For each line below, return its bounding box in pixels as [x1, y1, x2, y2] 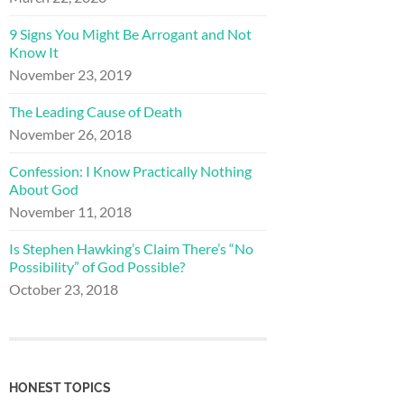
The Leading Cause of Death [9, 103, 182, 121]
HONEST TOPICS [9, 380, 111, 396]
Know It [9, 43, 59, 61]
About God [9, 180, 78, 198]
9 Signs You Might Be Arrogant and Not [9, 25, 252, 43]
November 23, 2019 [9, 66, 132, 84]
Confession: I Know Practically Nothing [9, 162, 252, 180]
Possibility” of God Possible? [9, 258, 185, 276]
